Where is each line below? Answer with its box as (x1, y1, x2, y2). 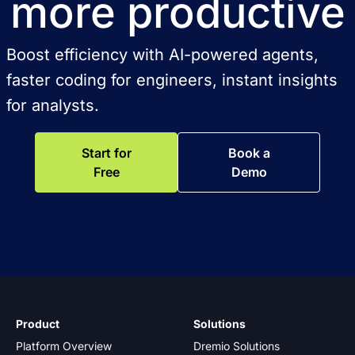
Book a (227, 145, 270, 161)
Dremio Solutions (193, 339, 280, 353)
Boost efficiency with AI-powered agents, (6, 45, 319, 64)
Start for (81, 145, 132, 161)
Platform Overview (16, 339, 112, 353)
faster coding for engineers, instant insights (6, 71, 338, 90)
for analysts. (6, 96, 99, 115)
